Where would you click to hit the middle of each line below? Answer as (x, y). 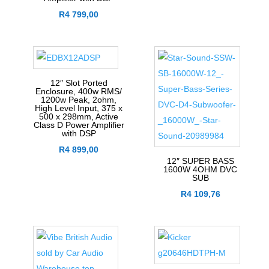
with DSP (79, 134)
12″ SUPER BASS (200, 161)
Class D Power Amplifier (79, 125)
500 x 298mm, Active (79, 117)
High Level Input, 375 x (79, 108)
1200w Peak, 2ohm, (79, 100)
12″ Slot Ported (79, 83)
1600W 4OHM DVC (201, 170)
